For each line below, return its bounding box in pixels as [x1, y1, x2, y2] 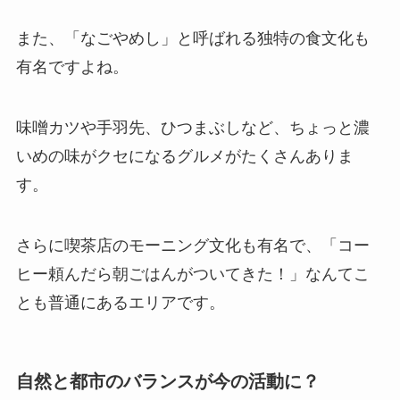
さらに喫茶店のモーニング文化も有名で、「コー [15, 236, 370, 254]
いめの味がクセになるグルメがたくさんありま [15, 146, 354, 165]
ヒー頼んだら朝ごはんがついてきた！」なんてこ [15, 264, 370, 283]
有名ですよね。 [15, 57, 129, 76]
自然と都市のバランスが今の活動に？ [15, 371, 320, 391]
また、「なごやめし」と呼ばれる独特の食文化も [15, 29, 370, 47]
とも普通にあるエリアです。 [15, 293, 225, 312]
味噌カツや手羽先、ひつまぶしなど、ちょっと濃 [15, 118, 370, 137]
